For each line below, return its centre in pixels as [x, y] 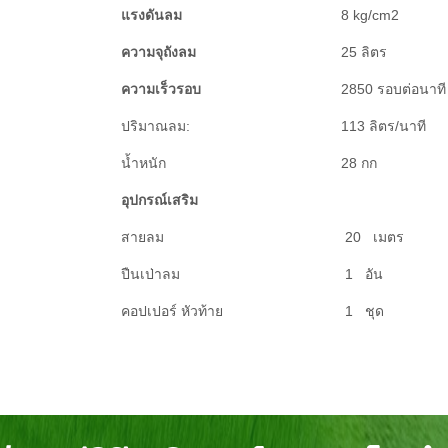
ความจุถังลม [158, 52]
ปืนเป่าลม [174, 274]
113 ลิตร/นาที [383, 126]
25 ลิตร [363, 52]
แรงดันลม [151, 15]
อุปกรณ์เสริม [159, 200]
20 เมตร [374, 237]
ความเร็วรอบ [160, 89]
